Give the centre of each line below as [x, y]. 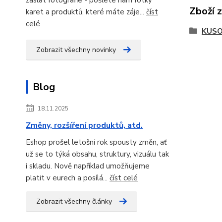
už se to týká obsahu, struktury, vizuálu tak [97, 154]
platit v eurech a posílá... [68, 178]
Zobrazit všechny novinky [76, 50]
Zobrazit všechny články [74, 201]
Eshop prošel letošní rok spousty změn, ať [96, 142]
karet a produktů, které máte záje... [86, 12]
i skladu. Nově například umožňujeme [88, 166]
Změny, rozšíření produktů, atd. [84, 125]
